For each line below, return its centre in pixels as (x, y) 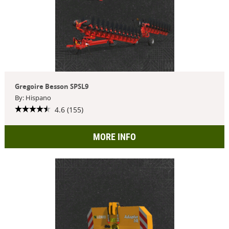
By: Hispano (33, 98)
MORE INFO (114, 136)
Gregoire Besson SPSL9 (51, 86)
